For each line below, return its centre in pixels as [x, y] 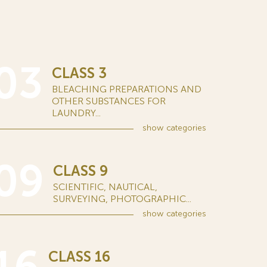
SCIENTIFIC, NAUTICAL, [105, 187]
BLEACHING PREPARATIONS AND [127, 89]
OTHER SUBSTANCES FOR [109, 101]
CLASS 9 [80, 171]
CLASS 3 [79, 73]
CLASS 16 [79, 257]
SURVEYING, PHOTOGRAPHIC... [122, 199]
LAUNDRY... [76, 113]
